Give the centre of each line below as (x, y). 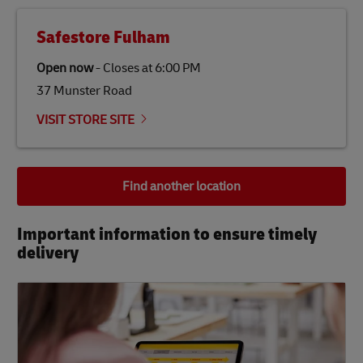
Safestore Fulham (103, 38)
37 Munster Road (84, 91)
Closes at (128, 68)
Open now (65, 68)
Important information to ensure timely (167, 235)
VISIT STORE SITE (85, 120)
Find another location (181, 187)
